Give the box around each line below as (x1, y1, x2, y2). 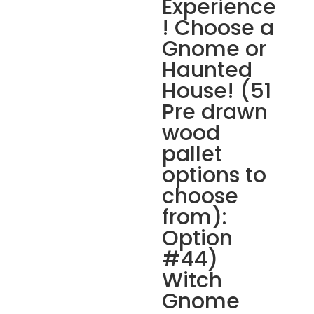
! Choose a (162, 13, 275, 43)
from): (162, 203, 228, 232)
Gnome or (162, 34, 267, 64)
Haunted (162, 55, 253, 85)
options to (162, 161, 267, 190)
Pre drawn (162, 97, 268, 127)
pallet (162, 139, 223, 169)
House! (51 (162, 76, 272, 106)
